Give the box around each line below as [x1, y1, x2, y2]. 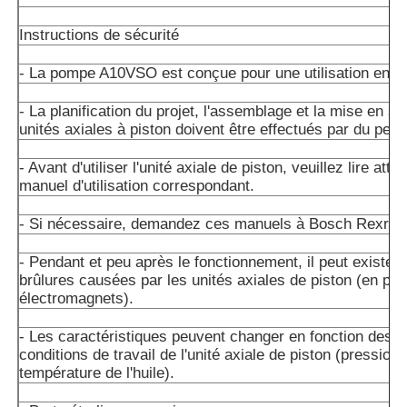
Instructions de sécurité [19, 26, 180, 45]
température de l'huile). [19, 364, 175, 382]
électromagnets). [19, 290, 134, 308]
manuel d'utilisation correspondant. [19, 177, 255, 195]
